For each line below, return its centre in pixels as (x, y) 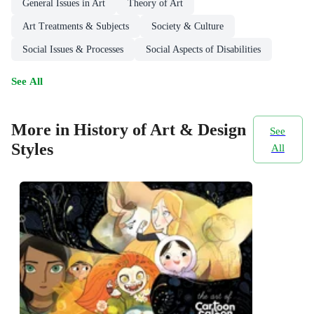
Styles (32, 150)
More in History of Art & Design (129, 130)
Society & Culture (187, 26)
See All (27, 81)
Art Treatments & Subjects (76, 26)
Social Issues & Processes (73, 49)
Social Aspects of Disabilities (203, 49)
